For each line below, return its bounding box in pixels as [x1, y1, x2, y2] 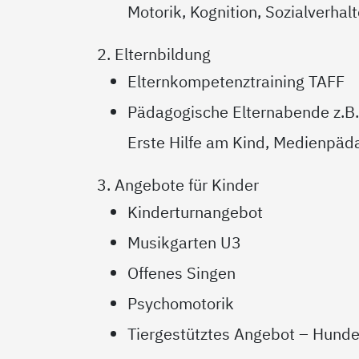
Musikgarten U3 [127, 232, 242, 254]
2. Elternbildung [97, 43, 212, 66]
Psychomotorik [127, 292, 235, 315]
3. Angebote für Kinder [97, 174, 260, 196]
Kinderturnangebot [127, 201, 264, 224]
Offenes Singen [127, 262, 236, 284]
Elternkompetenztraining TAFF [127, 71, 345, 93]
